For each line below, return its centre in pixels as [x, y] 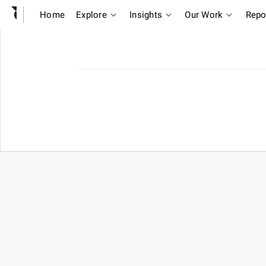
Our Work [204, 15]
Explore [91, 15]
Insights [146, 15]
